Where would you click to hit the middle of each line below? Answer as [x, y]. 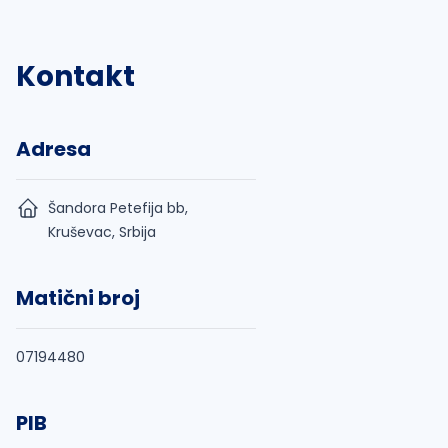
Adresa [53, 149]
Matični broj [78, 298]
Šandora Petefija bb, [118, 208]
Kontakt [75, 76]
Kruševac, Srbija [102, 232]
